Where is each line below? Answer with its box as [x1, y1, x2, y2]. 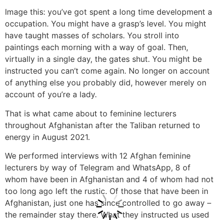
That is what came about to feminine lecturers [5, 108, 176, 118]
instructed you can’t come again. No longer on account [5, 66, 210, 76]
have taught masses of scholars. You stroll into [5, 30, 179, 41]
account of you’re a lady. [5, 89, 97, 100]
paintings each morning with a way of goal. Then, [5, 42, 188, 53]
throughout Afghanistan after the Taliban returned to [5, 120, 200, 130]
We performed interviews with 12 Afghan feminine [5, 151, 191, 161]
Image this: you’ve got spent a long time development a [5, 7, 212, 17]
